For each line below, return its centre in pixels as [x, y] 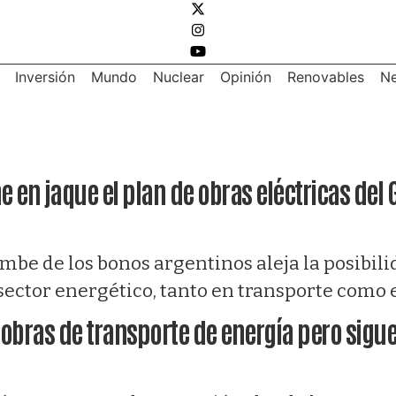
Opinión [246, 77]
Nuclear [179, 77]
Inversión [45, 77]
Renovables [326, 77]
